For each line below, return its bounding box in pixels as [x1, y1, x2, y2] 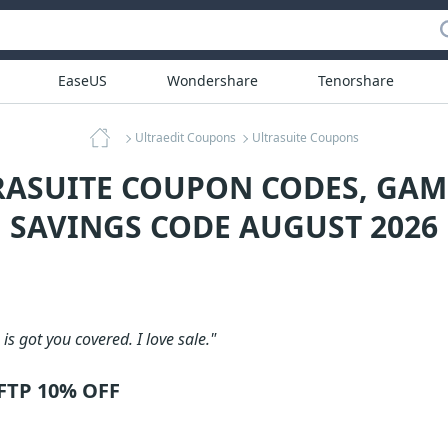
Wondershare [166, 71, 258, 90]
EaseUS [57, 71, 107, 90]
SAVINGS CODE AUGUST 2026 [10, 206, 438, 247]
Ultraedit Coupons [134, 129, 236, 146]
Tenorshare [317, 71, 394, 90]
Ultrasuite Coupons [251, 129, 359, 146]
